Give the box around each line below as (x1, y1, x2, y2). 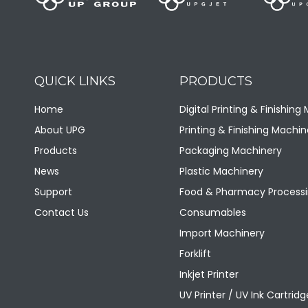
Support (34, 185, 72, 199)
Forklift (179, 247, 211, 261)
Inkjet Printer (179, 267, 239, 281)
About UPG (34, 123, 85, 137)
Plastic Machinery (179, 164, 263, 178)
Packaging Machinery (179, 144, 282, 157)
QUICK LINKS (34, 74, 115, 89)
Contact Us (34, 206, 89, 219)
